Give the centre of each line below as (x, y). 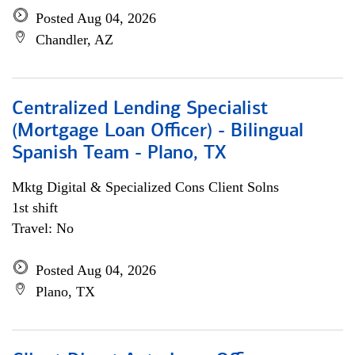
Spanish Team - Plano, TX (119, 154)
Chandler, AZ (74, 40)
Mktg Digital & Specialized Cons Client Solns (145, 187)
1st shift (35, 208)
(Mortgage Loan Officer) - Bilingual (158, 132)
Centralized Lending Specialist (140, 109)
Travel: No (43, 228)
